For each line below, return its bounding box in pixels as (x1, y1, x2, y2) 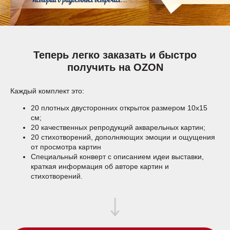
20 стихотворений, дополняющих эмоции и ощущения (31, 133, 215, 141)
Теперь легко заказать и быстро (33, 49, 197, 61)
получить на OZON (67, 62, 163, 73)
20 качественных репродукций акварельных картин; (31, 123, 205, 131)
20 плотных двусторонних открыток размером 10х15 (31, 104, 207, 112)
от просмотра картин (31, 143, 101, 151)
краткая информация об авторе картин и (31, 162, 169, 170)
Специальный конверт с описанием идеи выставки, (31, 152, 204, 161)
